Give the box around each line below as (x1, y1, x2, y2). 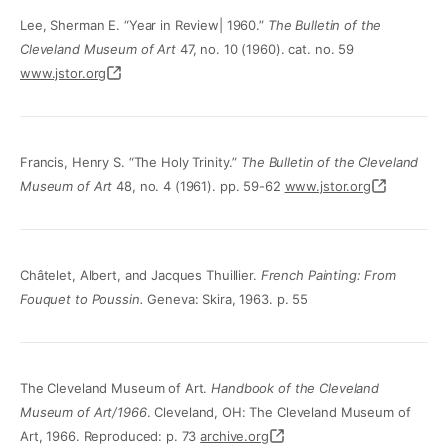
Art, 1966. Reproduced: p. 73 (20, 428, 201, 445)
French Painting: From (256, 267, 396, 284)
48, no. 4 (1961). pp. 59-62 (112, 178, 285, 195)
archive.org (200, 428, 269, 445)
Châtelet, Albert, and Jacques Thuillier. (20, 267, 257, 284)
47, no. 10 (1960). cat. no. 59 (176, 41, 354, 58)
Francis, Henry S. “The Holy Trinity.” (20, 154, 242, 171)
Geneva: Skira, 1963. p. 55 (143, 291, 309, 308)
